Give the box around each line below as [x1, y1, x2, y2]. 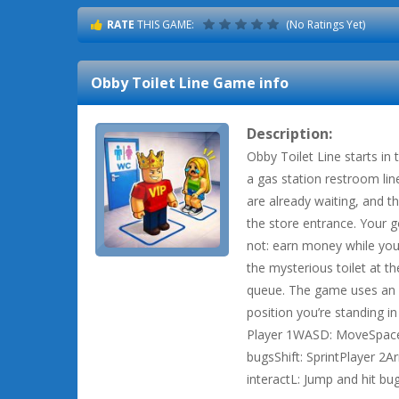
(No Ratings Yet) [283, 17, 365, 32]
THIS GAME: [134, 17, 194, 32]
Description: [247, 124, 332, 143]
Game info [209, 73, 289, 93]
